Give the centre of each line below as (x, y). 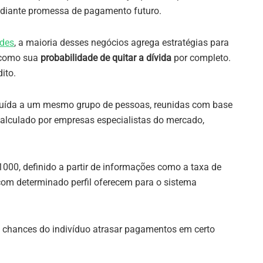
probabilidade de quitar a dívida (106, 58)
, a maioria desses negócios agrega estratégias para (122, 43)
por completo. (201, 58)
